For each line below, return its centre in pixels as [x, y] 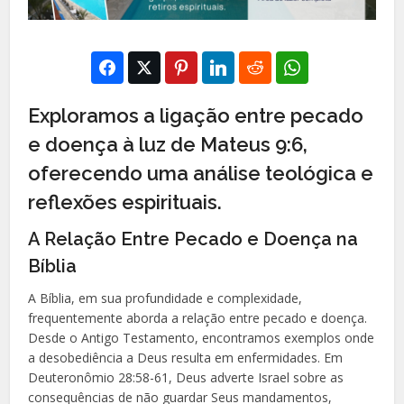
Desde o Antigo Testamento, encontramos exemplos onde [202, 337]
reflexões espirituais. [125, 202]
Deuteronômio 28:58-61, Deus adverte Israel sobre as [186, 377]
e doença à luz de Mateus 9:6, [168, 144]
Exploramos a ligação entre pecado [196, 115]
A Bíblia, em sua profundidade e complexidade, [165, 298]
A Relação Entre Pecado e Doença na [193, 239]
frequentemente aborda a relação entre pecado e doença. [198, 317]
